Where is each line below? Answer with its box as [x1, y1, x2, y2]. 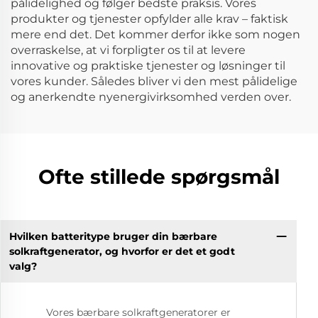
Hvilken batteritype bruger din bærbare [9, 229, 217, 243]
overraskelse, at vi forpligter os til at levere [11, 43, 246, 57]
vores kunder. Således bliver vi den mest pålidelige [11, 75, 297, 88]
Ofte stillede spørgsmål [38, 165, 280, 189]
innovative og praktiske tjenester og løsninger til [11, 59, 285, 72]
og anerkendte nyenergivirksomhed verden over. [11, 90, 291, 104]
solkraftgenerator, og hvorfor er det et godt [9, 244, 235, 258]
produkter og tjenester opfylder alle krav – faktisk [11, 12, 288, 26]
